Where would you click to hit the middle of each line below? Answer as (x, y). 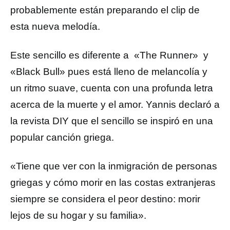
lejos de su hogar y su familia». (78, 215)
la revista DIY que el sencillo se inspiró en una (112, 121)
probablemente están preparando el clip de (105, 10)
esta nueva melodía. (55, 26)
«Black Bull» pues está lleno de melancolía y (109, 72)
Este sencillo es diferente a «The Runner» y (109, 55)
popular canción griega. (62, 137)
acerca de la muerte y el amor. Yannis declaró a (115, 104)
